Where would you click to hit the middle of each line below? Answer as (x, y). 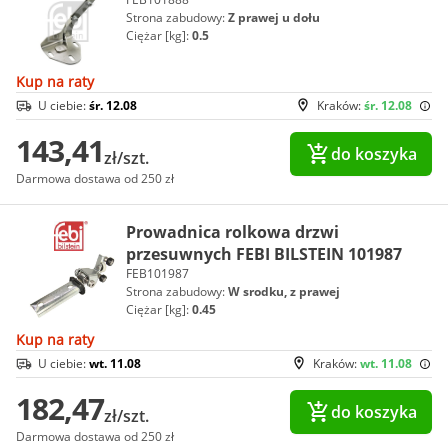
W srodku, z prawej (284, 291)
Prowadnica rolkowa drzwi (232, 231)
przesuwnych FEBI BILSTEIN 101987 (264, 253)
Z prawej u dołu (274, 17)
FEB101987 (157, 273)
